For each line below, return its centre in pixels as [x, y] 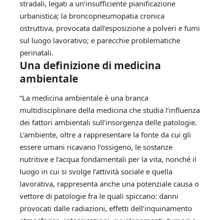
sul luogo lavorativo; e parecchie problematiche [100, 40]
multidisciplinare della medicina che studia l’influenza [110, 110]
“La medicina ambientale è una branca [84, 98]
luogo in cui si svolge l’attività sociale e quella [96, 172]
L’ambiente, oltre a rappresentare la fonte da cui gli [105, 135]
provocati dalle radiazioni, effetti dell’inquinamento [106, 208]
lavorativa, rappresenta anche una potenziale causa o [109, 184]
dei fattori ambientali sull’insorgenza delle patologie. [108, 123]
